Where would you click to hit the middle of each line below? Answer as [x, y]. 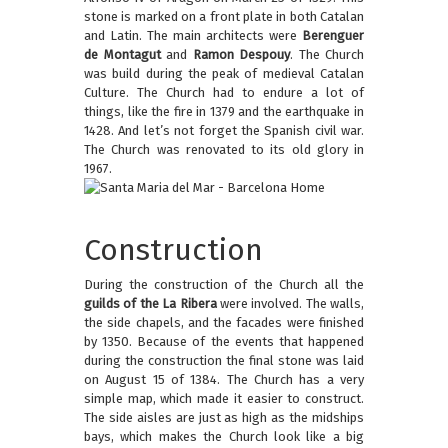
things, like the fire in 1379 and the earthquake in [224, 112]
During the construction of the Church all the [224, 285]
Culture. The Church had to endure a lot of [224, 93]
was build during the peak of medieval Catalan [224, 74]
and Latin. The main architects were [193, 36]
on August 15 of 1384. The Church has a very [224, 380]
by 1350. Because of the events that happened [224, 342]
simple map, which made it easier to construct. [224, 399]
